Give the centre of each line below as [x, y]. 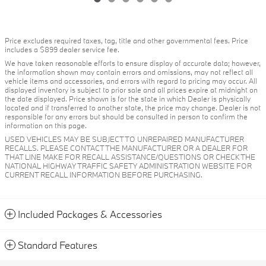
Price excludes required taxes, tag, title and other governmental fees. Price [126, 40]
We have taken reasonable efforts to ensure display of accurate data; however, [133, 63]
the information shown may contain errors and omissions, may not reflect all [129, 72]
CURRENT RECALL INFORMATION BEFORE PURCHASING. [104, 174]
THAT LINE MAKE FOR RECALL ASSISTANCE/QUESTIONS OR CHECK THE [130, 156]
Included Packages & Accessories [90, 214]
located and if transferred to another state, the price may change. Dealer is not [133, 107]
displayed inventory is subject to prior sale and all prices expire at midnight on [131, 89]
